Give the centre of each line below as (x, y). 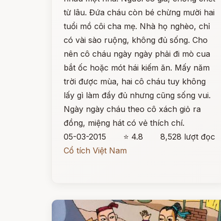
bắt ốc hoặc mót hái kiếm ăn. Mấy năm (137, 68)
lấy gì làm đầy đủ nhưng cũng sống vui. (137, 95)
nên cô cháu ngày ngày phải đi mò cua (137, 54)
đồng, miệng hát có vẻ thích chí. (124, 123)
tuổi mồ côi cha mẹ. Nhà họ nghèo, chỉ (137, 26)
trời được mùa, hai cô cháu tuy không (135, 81)
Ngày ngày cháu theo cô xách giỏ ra (132, 109)
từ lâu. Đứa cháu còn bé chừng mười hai (139, 12)
